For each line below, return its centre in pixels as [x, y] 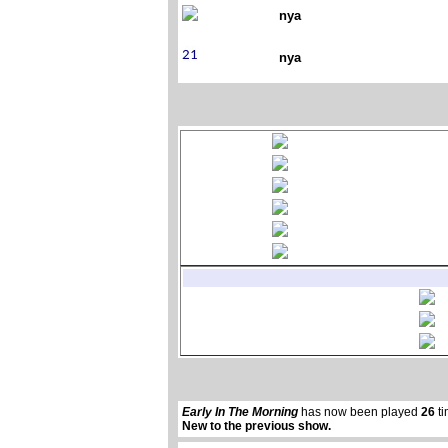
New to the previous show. [256, 426]
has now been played [359, 412]
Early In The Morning [240, 412]
